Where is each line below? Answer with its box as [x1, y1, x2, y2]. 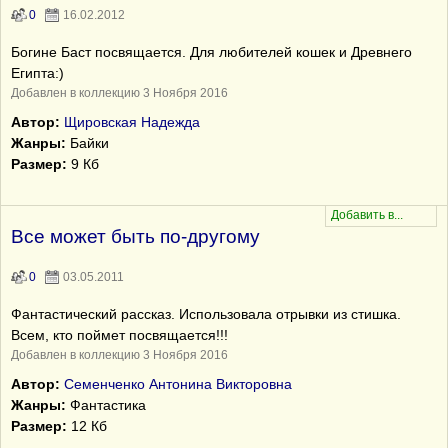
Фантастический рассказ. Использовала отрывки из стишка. [11, 306, 401, 322]
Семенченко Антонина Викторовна [64, 376, 292, 392]
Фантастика [66, 397, 146, 413]
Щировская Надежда [64, 114, 200, 130]
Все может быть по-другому [11, 226, 260, 247]
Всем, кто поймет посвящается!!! [11, 327, 228, 343]
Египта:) [11, 65, 64, 81]
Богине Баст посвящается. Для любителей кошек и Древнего [11, 44, 412, 60]
